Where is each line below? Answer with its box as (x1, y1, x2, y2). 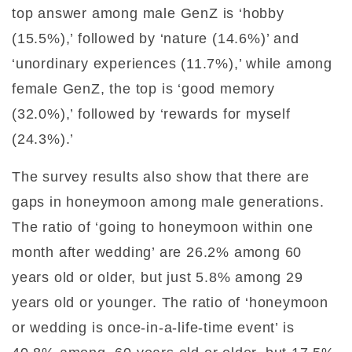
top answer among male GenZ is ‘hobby (12, 5, 284, 22)
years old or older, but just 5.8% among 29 (12, 269, 303, 286)
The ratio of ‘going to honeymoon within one (12, 219, 313, 236)
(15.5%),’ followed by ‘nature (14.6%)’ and (12, 31, 299, 47)
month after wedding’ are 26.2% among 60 (12, 244, 302, 261)
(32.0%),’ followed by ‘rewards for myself (12, 106, 291, 123)
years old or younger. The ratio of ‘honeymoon (12, 295, 328, 311)
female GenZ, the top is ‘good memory (12, 81, 275, 97)
